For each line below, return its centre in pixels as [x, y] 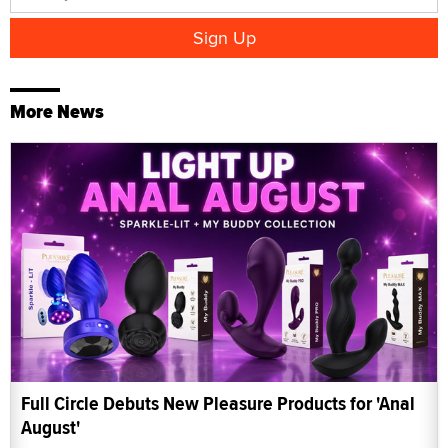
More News [57, 111]
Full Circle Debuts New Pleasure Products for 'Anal [218, 404]
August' [50, 428]
